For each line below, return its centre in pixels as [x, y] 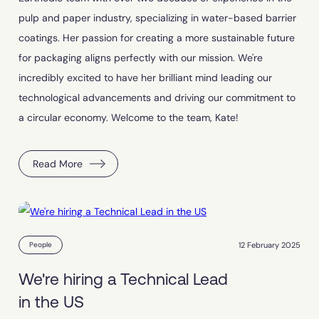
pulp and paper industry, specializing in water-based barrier [157, 18]
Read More [58, 164]
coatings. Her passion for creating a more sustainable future [157, 38]
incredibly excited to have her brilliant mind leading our [145, 78]
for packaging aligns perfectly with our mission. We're [141, 58]
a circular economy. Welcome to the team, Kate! [129, 118]
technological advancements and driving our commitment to [157, 98]
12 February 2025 [270, 245]
